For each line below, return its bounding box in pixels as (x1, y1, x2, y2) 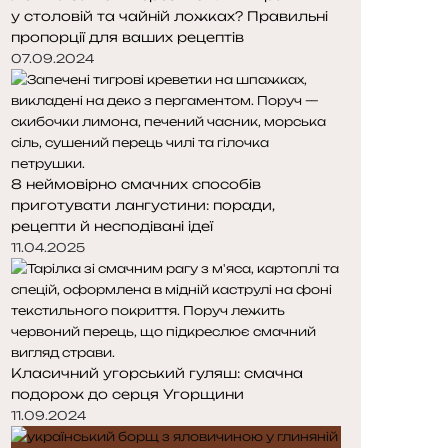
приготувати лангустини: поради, (11, 196, 275, 213)
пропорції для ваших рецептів (11, 28, 244, 45)
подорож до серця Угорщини (11, 385, 244, 402)
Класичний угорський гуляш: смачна (11, 364, 303, 381)
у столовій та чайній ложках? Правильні (11, 7, 328, 24)
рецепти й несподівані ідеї (11, 217, 213, 234)
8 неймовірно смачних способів (11, 175, 261, 192)
